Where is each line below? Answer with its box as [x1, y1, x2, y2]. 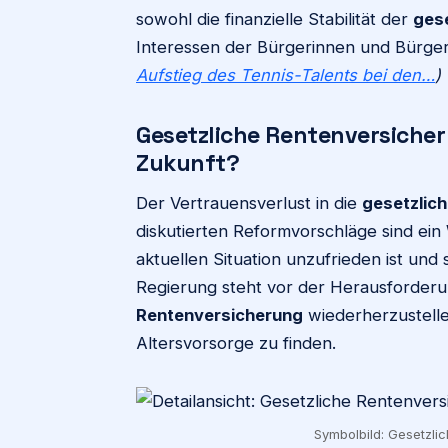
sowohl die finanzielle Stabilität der [136, 9, 413, 29]
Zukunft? [136, 148, 240, 178]
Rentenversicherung [136, 305, 303, 325]
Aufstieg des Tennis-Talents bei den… [136, 65, 435, 85]
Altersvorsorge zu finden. [136, 333, 336, 353]
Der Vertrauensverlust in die [136, 193, 362, 213]
